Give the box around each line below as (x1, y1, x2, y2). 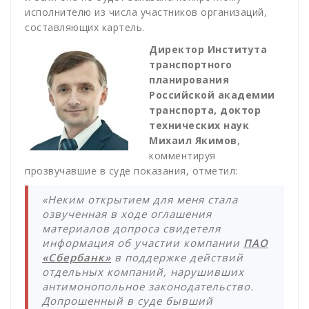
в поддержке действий (111, 250, 243, 265)
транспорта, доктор (149, 103, 261, 117)
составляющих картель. (25, 21, 145, 34)
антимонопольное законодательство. (42, 279, 254, 294)
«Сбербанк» (42, 250, 111, 265)
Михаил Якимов (149, 134, 237, 148)
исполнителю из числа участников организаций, (25, 6, 267, 19)
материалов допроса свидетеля (42, 221, 221, 236)
